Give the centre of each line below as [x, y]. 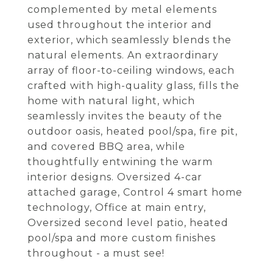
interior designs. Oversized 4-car [115, 177]
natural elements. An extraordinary [123, 55]
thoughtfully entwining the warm [120, 162]
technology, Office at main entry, [117, 207]
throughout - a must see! [96, 253]
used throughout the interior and [120, 25]
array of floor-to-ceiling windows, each [131, 70]
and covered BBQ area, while [106, 147]
